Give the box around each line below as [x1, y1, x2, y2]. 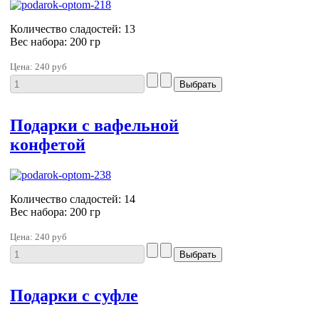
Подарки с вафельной [10, 115, 179, 135]
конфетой [10, 135, 85, 154]
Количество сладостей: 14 [10, 192, 135, 205]
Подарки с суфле [10, 286, 138, 305]
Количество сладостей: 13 [10, 22, 135, 35]
